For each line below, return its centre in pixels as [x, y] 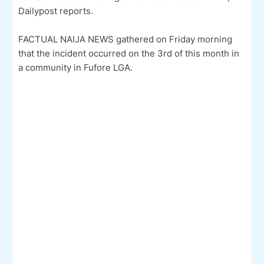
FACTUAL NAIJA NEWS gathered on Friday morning [125, 39]
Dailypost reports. [56, 11]
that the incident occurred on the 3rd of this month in [129, 53]
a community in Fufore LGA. [75, 67]
